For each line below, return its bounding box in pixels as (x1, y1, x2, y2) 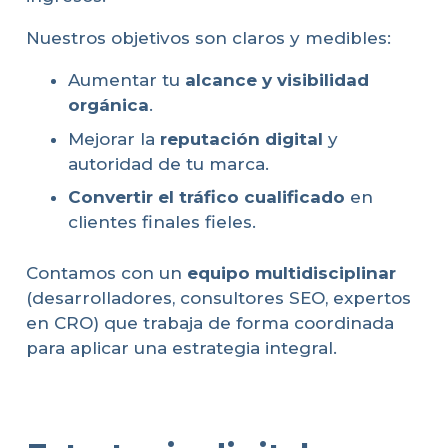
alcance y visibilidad (185, 70, 369, 91)
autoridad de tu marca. (68, 153, 269, 174)
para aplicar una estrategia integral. (25, 337, 337, 358)
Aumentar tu (68, 70, 185, 91)
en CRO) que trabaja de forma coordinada (25, 312, 394, 333)
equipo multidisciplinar (186, 262, 396, 283)
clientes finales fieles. (68, 212, 256, 233)
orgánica (68, 95, 149, 116)
